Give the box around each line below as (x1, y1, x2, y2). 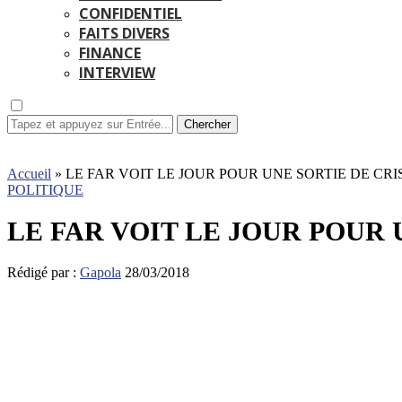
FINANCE (79, 43, 141, 63)
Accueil (7, 166, 51, 181)
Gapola (80, 265, 121, 281)
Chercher (184, 118, 231, 131)
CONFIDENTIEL (79, 4, 182, 23)
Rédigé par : (7, 265, 80, 281)
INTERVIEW (79, 63, 155, 83)
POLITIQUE (7, 182, 83, 197)
